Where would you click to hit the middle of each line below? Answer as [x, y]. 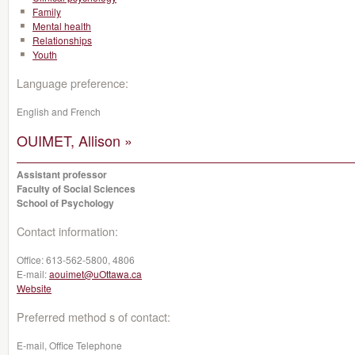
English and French [59, 111]
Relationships [62, 40]
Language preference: [73, 83]
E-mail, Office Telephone [69, 345]
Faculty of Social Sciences [76, 189]
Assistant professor [62, 174]
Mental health [62, 26]
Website [34, 288]
